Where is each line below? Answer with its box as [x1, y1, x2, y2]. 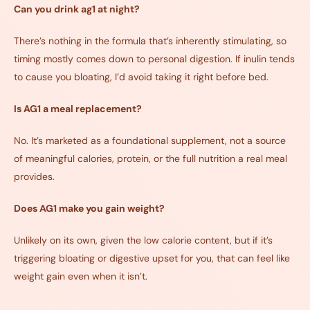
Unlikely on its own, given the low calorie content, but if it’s [14, 234, 273, 247]
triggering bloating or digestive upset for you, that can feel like [14, 252, 290, 265]
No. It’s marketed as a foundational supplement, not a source [14, 134, 286, 147]
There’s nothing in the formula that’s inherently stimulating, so [14, 35, 286, 48]
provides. [14, 170, 55, 183]
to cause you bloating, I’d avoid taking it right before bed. [14, 71, 268, 84]
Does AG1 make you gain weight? [14, 202, 165, 215]
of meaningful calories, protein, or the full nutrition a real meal [14, 152, 287, 165]
